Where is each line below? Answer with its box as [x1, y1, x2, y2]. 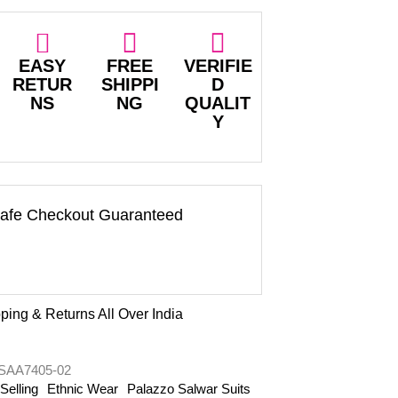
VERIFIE [183, 56, 252, 76]
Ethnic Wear [47, 380, 119, 396]
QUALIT [185, 93, 251, 114]
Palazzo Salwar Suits [127, 380, 251, 396]
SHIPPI [100, 75, 159, 95]
